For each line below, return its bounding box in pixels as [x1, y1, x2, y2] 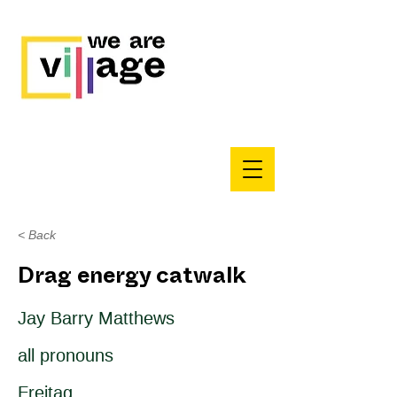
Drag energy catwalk [18, 274, 246, 284]
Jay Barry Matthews [18, 308, 175, 328]
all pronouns [18, 346, 113, 365]
